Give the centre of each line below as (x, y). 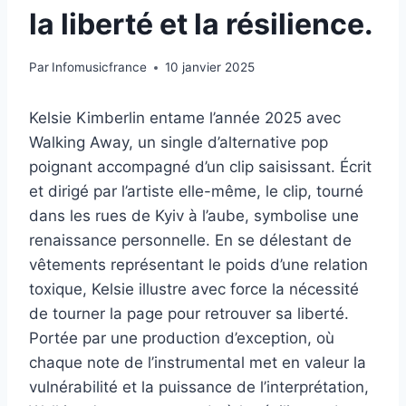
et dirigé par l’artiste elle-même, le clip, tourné (196, 192)
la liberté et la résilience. (201, 24)
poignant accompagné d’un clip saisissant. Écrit (200, 167)
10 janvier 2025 (210, 68)
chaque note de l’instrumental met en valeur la (198, 363)
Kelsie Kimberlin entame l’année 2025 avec (185, 118)
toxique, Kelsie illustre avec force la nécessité (194, 290)
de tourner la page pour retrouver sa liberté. (189, 314)
